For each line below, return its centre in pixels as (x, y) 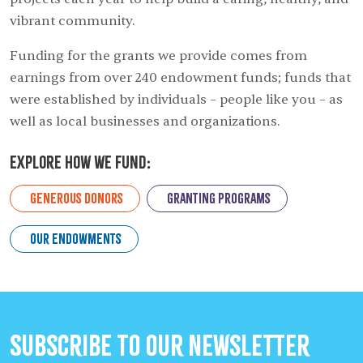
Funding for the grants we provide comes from (158, 56)
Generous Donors (77, 198)
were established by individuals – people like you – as (176, 99)
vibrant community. (72, 21)
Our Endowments (76, 238)
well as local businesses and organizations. (145, 121)
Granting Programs (219, 198)
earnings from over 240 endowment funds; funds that (180, 77)
